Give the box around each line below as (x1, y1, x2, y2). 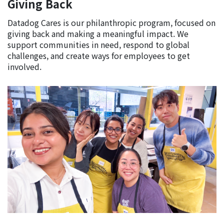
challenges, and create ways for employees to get (7, 49, 190, 62)
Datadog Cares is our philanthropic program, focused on (7, 16, 215, 29)
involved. (7, 60, 41, 73)
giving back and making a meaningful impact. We (7, 27, 188, 40)
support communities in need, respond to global (7, 38, 189, 51)
